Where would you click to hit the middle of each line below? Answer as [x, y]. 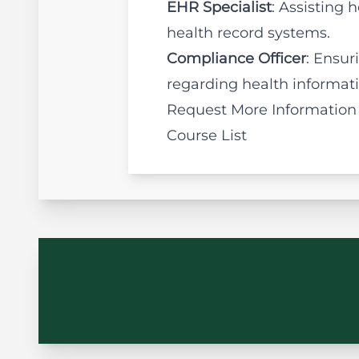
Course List [207, 135]
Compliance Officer [236, 58]
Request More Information [262, 110]
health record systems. [248, 33]
